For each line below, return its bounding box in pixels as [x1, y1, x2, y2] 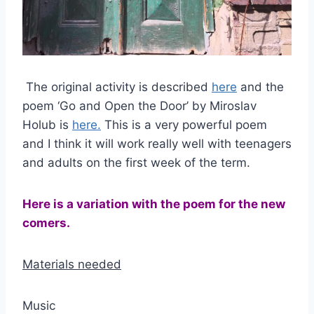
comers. [22, 215, 70, 230]
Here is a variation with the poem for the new [22, 196, 285, 211]
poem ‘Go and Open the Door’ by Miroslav [22, 98, 257, 113]
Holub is [22, 117, 72, 132]
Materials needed [22, 257, 121, 271]
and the [237, 79, 284, 94]
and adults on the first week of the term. [22, 155, 250, 170]
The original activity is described [22, 79, 212, 94]
